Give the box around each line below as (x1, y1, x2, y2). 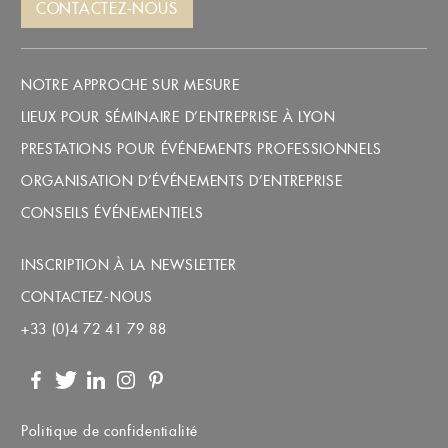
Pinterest (139, 389, 195, 408)
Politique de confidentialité (20, 422, 198, 441)
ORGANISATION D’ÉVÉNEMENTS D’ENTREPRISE (20, 172, 343, 191)
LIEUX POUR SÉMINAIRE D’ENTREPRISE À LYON (20, 108, 336, 127)
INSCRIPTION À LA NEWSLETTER (20, 256, 237, 275)
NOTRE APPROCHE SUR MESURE (20, 76, 240, 95)
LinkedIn (79, 389, 133, 408)
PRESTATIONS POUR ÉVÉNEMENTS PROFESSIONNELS (20, 140, 382, 159)
